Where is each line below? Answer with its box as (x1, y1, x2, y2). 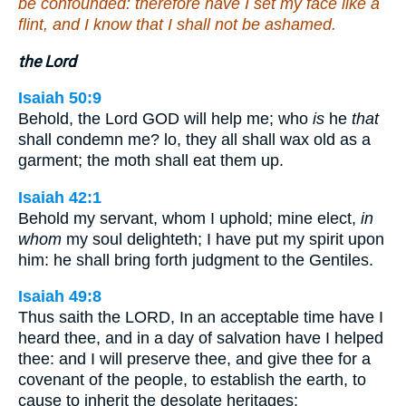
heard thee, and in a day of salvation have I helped (18, 329, 383, 348)
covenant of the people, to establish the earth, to (18, 371, 366, 390)
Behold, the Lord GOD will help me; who (18, 110, 313, 129)
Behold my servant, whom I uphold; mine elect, (18, 208, 361, 227)
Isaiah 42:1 (18, 188, 101, 207)
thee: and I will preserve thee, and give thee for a (18, 350, 371, 369)
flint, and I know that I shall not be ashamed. (18, 14, 336, 34)
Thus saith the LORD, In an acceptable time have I (18, 308, 383, 327)
